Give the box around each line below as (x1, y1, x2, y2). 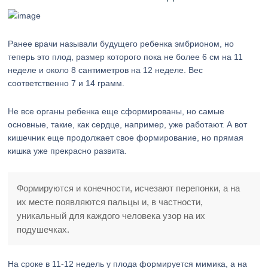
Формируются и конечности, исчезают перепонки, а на (17, 183, 240, 193)
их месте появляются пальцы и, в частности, (17, 197, 203, 207)
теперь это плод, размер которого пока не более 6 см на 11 (8, 52, 243, 62)
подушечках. (17, 224, 70, 234)
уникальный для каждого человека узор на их (17, 211, 206, 221)
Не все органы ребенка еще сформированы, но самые (8, 106, 225, 116)
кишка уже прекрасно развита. (8, 146, 127, 156)
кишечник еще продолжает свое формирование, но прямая (8, 133, 244, 142)
